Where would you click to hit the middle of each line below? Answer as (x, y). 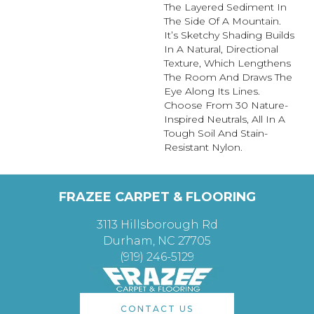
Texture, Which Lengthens (227, 63)
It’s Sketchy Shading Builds (229, 35)
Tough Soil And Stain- (216, 133)
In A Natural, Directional (221, 49)
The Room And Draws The (228, 77)
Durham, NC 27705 (157, 240)
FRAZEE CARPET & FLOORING (157, 197)
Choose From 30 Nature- (226, 105)
